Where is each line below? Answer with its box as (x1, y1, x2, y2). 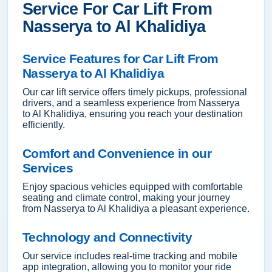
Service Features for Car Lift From (22, 52, 219, 66)
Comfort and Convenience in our (22, 146, 212, 160)
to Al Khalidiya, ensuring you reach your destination (22, 109, 243, 119)
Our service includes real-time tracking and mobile (22, 251, 237, 261)
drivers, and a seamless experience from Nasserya (22, 98, 240, 108)
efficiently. (22, 120, 65, 130)
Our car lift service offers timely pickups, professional (22, 87, 247, 97)
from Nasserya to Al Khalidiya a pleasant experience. (22, 203, 250, 214)
